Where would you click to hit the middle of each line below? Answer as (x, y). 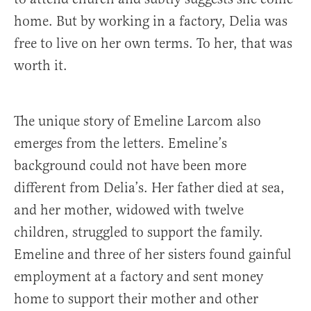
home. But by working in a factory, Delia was (151, 22)
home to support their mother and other (136, 299)
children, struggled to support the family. (138, 233)
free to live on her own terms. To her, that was (153, 44)
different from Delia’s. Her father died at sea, (149, 188)
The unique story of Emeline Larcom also (137, 121)
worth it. (41, 66)
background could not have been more (130, 166)
